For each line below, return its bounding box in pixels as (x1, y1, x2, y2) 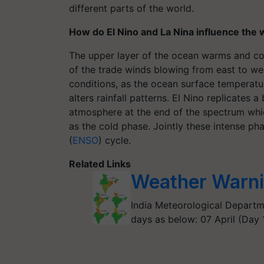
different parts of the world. (69, 2, 194, 14)
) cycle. (98, 134, 131, 146)
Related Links (69, 157, 131, 170)
